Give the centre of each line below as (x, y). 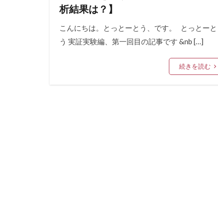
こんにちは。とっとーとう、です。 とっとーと (138, 28)
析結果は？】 (89, 9)
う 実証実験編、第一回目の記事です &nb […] (131, 42)
